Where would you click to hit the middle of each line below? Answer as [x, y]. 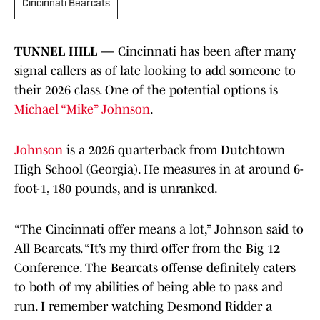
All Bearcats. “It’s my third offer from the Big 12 [147, 249]
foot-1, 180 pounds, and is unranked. [116, 189]
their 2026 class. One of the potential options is [146, 90]
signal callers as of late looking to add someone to [155, 71]
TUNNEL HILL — [66, 52]
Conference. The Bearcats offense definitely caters [155, 268]
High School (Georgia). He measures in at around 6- [159, 170]
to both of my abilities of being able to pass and [149, 287]
